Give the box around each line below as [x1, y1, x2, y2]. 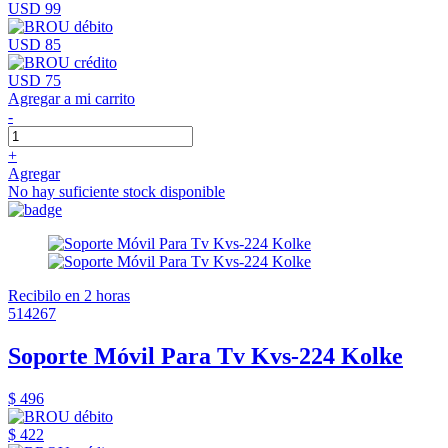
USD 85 [8, 35, 61, 53]
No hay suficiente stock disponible [8, 182, 225, 200]
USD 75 [8, 71, 61, 89]
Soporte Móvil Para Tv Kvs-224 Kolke [8, 342, 403, 369]
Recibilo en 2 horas [8, 286, 130, 304]
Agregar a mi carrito [8, 89, 135, 107]
